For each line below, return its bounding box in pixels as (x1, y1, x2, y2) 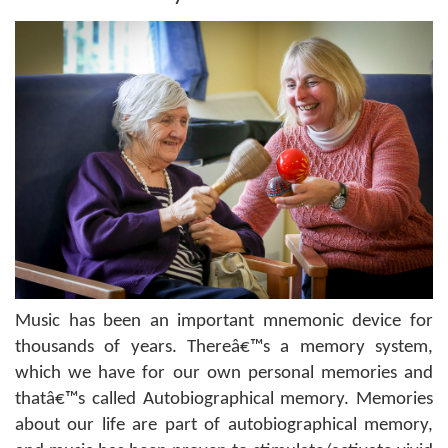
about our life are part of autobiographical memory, (15, 416, 433, 436)
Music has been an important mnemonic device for (15, 312, 433, 332)
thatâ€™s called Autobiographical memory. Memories (15, 390, 433, 410)
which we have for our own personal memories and (15, 364, 433, 384)
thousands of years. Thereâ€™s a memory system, (15, 338, 433, 358)
